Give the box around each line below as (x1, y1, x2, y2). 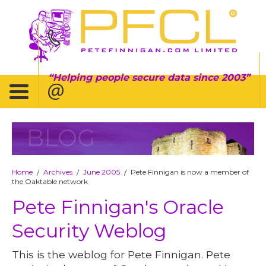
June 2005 (83, 167, 121, 176)
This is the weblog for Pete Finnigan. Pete (12, 248, 231, 261)
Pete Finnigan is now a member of (131, 167, 249, 176)
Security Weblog (12, 218, 167, 242)
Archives (43, 167, 73, 176)
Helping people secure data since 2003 (53, 71, 245, 83)
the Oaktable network (12, 176, 88, 186)
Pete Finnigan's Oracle (12, 195, 224, 218)
